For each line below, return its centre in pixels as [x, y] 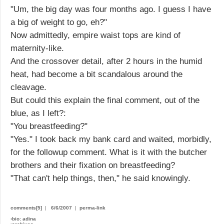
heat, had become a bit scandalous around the [96, 74]
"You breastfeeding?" [49, 126]
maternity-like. [37, 48]
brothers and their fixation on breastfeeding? [93, 165]
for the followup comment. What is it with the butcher [109, 152]
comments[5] [26, 207]
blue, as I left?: [38, 113]
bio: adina [24, 218]
